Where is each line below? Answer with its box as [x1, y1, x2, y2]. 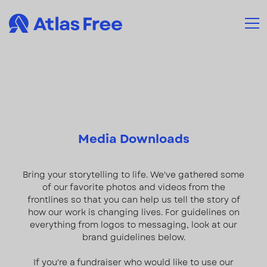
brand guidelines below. [82, 231, 185, 243]
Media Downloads [77, 131, 190, 148]
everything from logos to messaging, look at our [30, 219, 237, 231]
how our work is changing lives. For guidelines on [27, 206, 240, 218]
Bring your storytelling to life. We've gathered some [23, 169, 244, 181]
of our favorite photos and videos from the [42, 181, 225, 193]
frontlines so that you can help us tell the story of [27, 194, 240, 206]
